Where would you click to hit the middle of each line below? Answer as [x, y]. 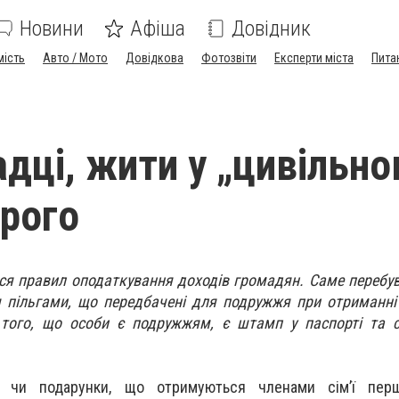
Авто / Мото [75, 58]
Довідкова [155, 58]
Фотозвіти [229, 58]
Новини [52, 28]
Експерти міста [314, 58]
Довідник [271, 28]
